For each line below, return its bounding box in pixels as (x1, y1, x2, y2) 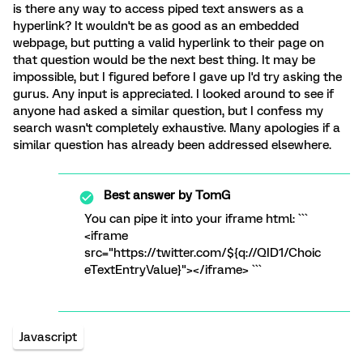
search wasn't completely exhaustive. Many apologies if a (13, 121, 340, 135)
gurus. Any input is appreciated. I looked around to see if (13, 87, 334, 101)
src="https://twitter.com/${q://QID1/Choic (84, 246, 321, 260)
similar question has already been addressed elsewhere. (13, 138, 331, 152)
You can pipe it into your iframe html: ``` (84, 211, 308, 226)
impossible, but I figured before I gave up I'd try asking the (13, 70, 342, 84)
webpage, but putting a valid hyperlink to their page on (13, 36, 324, 50)
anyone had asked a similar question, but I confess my (13, 104, 323, 118)
